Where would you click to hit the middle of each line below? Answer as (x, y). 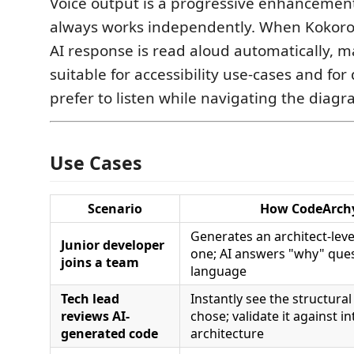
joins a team (100, 262)
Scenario (115, 208)
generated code (109, 333)
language (218, 271)
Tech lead (90, 298)
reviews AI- (95, 316)
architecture (227, 333)
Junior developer (113, 245)
